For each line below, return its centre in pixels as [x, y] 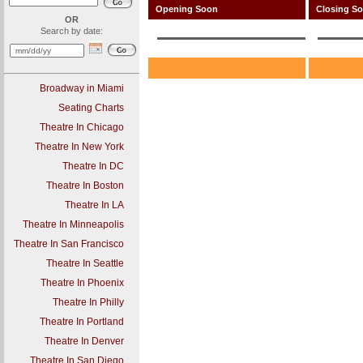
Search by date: [72, 31]
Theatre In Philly [88, 302]
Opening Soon [183, 9]
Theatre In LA [94, 205]
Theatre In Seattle [85, 263]
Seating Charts [91, 108]
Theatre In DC [93, 166]
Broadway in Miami [82, 88]
